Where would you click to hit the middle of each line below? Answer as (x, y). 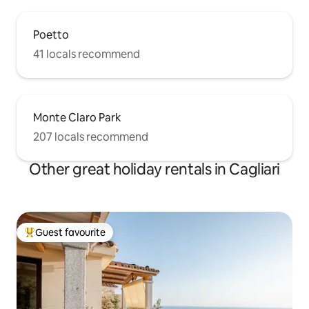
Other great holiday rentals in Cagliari (154, 170)
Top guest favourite (68, 238)
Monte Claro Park (77, 118)
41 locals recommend (87, 54)
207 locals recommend (91, 137)
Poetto (51, 35)
